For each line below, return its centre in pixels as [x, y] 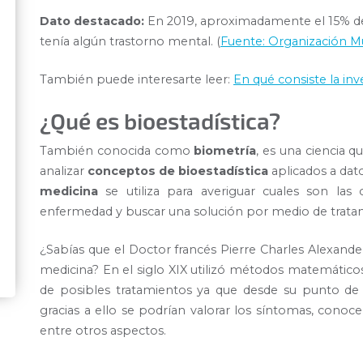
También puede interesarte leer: [137, 79]
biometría [225, 151]
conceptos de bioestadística [178, 171]
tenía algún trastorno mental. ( [130, 42]
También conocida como [117, 151]
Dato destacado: [92, 21]
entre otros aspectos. [105, 330]
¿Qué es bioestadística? [160, 121]
